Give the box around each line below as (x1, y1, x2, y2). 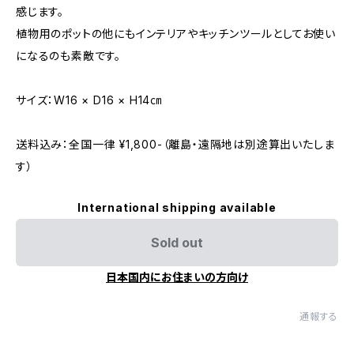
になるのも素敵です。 (16, 49, 121, 62)
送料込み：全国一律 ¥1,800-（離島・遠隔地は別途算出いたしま (16, 137, 335, 151)
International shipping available (77, 201, 277, 214)
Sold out (151, 235, 203, 250)
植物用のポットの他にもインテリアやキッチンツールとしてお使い (16, 27, 336, 40)
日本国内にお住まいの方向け (106, 270, 248, 284)
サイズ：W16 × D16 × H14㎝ (16, 93, 162, 107)
